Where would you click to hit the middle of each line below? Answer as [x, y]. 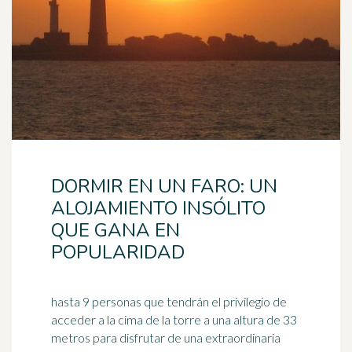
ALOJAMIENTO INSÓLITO [158, 208]
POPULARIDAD [118, 252]
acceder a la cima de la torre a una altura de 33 [174, 319]
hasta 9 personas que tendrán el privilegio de [169, 301]
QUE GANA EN [115, 230]
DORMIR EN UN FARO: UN [164, 186]
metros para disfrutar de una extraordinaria [166, 337]
